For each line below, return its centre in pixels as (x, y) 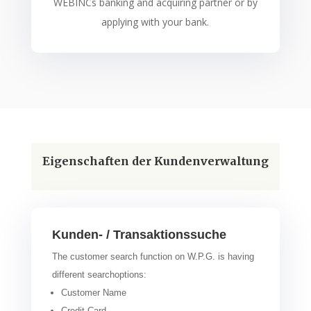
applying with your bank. (155, 22)
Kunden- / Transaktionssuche (139, 234)
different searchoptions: (99, 274)
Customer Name (93, 292)
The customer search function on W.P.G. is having (153, 256)
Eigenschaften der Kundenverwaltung (155, 161)
